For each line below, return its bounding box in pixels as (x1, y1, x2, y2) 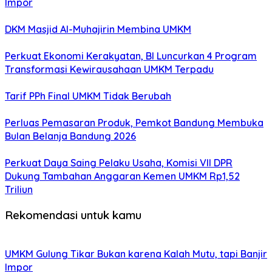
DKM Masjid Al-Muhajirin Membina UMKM (5, 23, 191, 36)
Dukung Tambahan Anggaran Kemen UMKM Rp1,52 (5, 170, 240, 183)
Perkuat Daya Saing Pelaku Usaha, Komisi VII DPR (5, 157, 233, 169)
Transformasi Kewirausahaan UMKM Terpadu (5, 63, 214, 76)
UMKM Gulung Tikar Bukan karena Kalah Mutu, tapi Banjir (5, 247, 267, 260)
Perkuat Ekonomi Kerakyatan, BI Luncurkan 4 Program (5, 50, 257, 63)
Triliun (5, 183, 33, 196)
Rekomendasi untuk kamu (5, 207, 141, 222)
